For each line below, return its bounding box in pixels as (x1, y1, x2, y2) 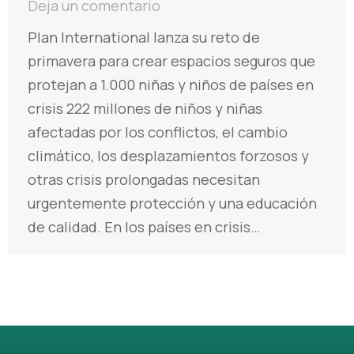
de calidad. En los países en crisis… (28, 217, 261, 237)
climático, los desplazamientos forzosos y (28, 146, 309, 166)
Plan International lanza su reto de (28, 28, 260, 47)
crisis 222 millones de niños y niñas (28, 99, 262, 119)
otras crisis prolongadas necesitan (28, 170, 260, 190)
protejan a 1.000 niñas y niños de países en (28, 75, 314, 95)
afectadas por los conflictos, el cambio (28, 122, 288, 142)
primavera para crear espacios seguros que (28, 51, 315, 71)
